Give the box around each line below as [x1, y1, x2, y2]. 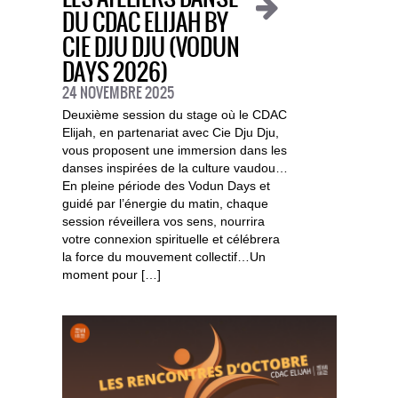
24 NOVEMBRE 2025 [61, 85, 174, 102]
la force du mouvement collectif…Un [61, 250, 266, 265]
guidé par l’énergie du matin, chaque [61, 196, 268, 211]
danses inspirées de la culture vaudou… [61, 161, 288, 176]
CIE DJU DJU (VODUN [61, 36, 240, 62]
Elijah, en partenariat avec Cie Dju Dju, [61, 125, 279, 140]
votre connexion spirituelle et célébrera [61, 232, 280, 247]
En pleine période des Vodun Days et [61, 179, 270, 194]
